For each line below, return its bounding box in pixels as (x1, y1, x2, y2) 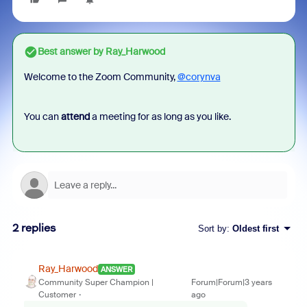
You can (23, 110, 61, 123)
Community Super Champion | (38, 277, 153, 288)
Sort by (197, 223, 227, 234)
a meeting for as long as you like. (89, 110, 231, 123)
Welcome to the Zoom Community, (23, 71, 177, 83)
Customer (38, 289, 76, 300)
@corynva (177, 71, 221, 83)
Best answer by (37, 45, 103, 58)
